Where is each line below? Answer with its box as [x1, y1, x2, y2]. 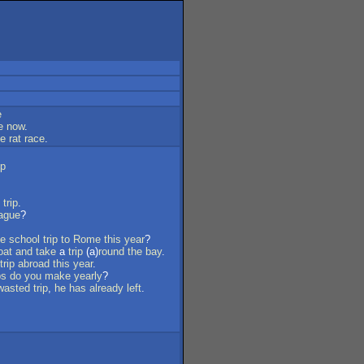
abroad [18, 258, 50, 270]
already [89, 282, 123, 294]
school [9, 233, 40, 245]
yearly [74, 270, 102, 282]
